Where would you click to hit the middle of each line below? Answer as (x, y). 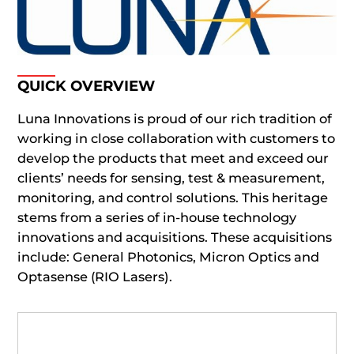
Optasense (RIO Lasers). (95, 276)
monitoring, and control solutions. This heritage (173, 197)
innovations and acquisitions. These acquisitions (175, 237)
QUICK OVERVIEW (87, 86)
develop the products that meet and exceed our (173, 158)
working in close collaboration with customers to (177, 138)
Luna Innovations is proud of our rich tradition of (175, 118)
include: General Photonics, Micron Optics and (169, 256)
